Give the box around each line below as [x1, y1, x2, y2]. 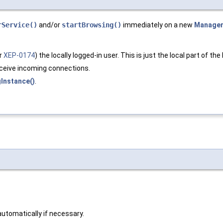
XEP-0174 [3, 51, 35, 59]
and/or [37, 20, 62, 29]
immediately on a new [121, 20, 194, 29]
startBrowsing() [62, 20, 121, 29]
